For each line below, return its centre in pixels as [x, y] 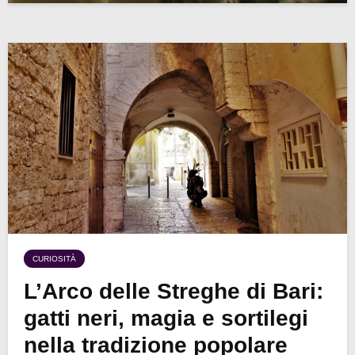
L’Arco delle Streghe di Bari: [174, 291]
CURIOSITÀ [54, 258]
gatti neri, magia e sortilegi [166, 318]
